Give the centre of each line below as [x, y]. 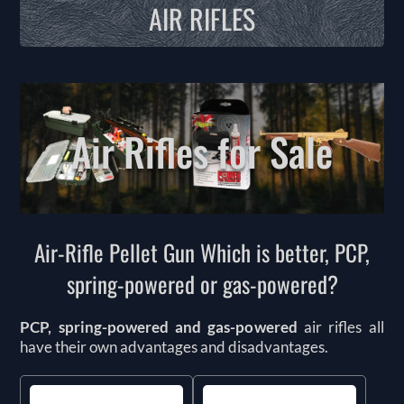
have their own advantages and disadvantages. [174, 346]
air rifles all [340, 326]
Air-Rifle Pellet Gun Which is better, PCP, [202, 252]
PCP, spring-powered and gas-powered [159, 326]
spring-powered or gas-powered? [202, 283]
